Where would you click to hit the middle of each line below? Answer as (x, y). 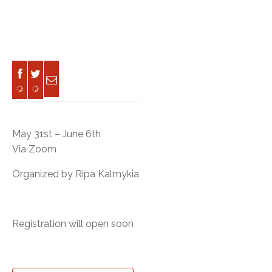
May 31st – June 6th (56, 134)
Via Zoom (34, 149)
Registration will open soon (73, 223)
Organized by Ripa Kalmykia (76, 174)
